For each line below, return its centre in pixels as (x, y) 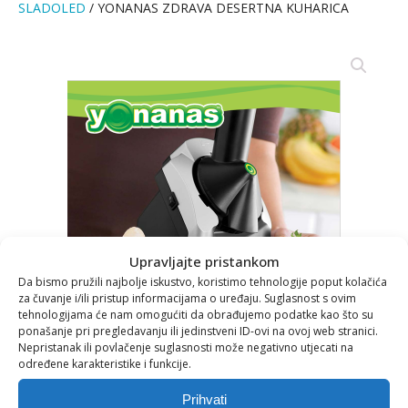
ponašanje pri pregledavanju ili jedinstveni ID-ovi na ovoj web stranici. (198, 331)
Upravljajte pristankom (204, 261)
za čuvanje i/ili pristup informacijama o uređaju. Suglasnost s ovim (187, 298)
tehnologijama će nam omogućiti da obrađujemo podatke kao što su (196, 315)
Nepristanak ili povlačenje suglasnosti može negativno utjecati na (186, 347)
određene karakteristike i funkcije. (105, 364)
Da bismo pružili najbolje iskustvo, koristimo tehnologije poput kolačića (203, 282)
